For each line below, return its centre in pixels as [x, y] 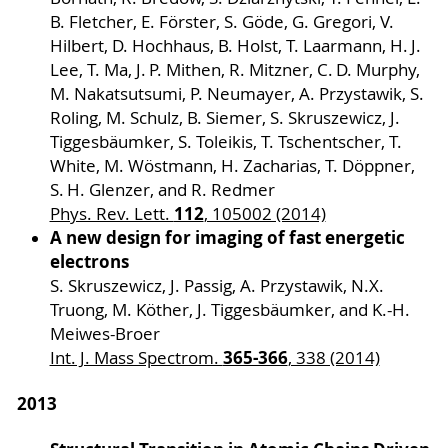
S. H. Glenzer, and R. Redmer [162, 190]
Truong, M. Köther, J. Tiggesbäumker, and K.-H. [229, 310]
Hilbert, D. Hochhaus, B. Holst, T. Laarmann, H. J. [235, 46]
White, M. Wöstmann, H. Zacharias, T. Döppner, [232, 166]
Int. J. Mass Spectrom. [136, 358]
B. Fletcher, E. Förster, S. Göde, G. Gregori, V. [221, 22]
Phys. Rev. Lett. [111, 214]
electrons [89, 262]
